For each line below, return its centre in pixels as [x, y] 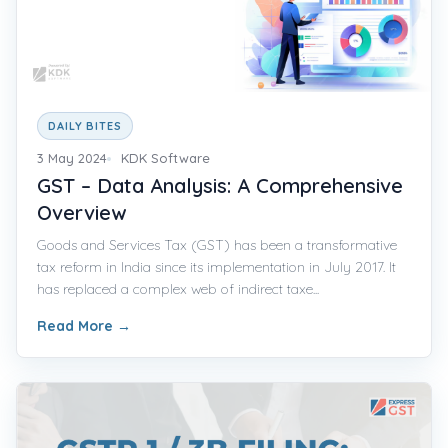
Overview [81, 212]
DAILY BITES [85, 125]
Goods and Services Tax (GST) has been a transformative [217, 244]
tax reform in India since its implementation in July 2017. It [216, 266]
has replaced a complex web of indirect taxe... [178, 288]
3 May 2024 [72, 157]
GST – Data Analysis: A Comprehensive [220, 185]
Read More [77, 325]
